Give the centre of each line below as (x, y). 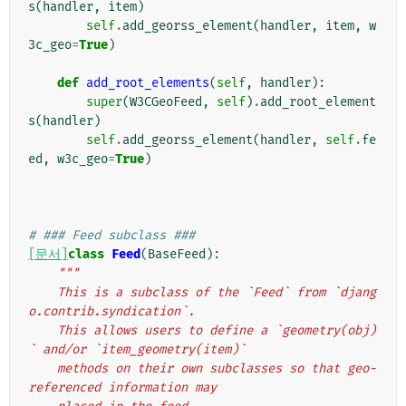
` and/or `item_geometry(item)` (137, 350)
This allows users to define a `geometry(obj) (43, 331)
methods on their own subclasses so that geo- (43, 369)
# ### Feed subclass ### (111, 236)
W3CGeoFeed (166, 102)
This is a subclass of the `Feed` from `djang (43, 293)
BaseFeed (177, 255)
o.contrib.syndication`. (111, 312)
